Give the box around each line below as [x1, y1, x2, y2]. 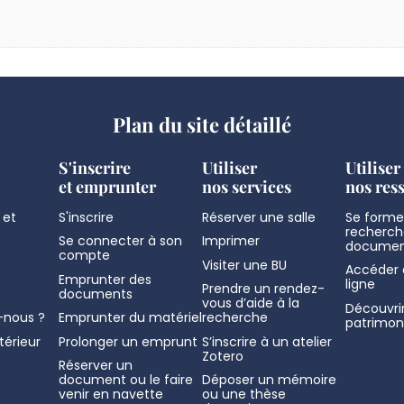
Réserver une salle [202, 207, 316, 226]
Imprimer [202, 232, 260, 251]
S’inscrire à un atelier [202, 332, 332, 351]
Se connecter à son [59, 232, 182, 251]
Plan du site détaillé [113, 110, 291, 138]
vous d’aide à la [202, 294, 299, 313]
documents [59, 284, 133, 303]
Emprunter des [59, 270, 151, 289]
